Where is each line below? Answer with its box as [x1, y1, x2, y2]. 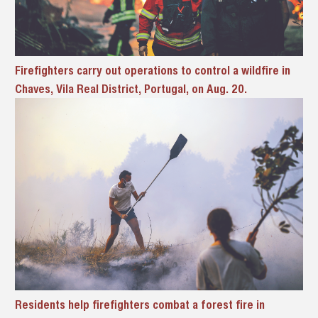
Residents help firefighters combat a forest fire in [14, 295, 265, 314]
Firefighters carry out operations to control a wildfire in [14, 61, 290, 79]
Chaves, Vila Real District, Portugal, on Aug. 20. [14, 79, 247, 98]
